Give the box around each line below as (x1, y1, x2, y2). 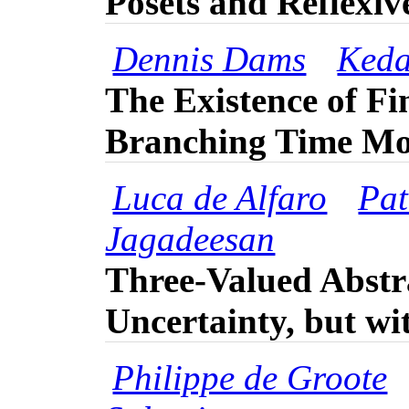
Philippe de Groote (112, 358, 388, 398)
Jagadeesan (105, 219, 276, 259)
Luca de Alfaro (112, 178, 328, 218)
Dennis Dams (112, 39, 307, 79)
